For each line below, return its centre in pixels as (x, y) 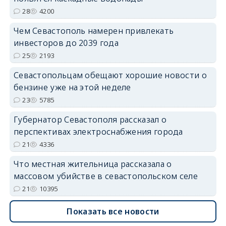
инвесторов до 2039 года (66, 43)
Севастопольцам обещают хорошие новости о (110, 75)
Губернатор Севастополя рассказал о (90, 119)
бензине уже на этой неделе (72, 87)
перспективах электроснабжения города (98, 131)
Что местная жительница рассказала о (93, 164)
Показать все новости (113, 211)
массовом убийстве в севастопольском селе (105, 176)
